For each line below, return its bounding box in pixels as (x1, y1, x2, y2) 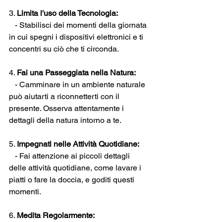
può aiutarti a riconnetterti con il (9, 92, 121, 101)
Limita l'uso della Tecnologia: (17, 8, 118, 18)
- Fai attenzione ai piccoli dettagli (9, 151, 132, 161)
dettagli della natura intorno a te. (9, 115, 121, 125)
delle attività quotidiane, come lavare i (9, 163, 143, 172)
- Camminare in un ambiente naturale (9, 80, 147, 89)
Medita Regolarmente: (17, 211, 95, 220)
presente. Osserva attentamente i (9, 104, 126, 113)
